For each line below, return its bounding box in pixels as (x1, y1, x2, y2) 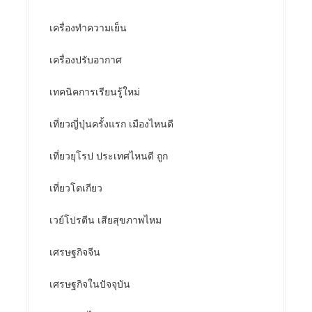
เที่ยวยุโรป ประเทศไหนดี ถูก (49, 149, 169, 163)
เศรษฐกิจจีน (49, 245, 101, 259)
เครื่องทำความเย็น (49, 21, 127, 35)
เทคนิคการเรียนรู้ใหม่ (49, 85, 141, 99)
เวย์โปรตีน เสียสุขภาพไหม (49, 213, 162, 227)
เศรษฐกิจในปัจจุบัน (49, 277, 131, 291)
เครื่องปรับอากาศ (49, 53, 123, 67)
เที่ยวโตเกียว (49, 181, 103, 195)
